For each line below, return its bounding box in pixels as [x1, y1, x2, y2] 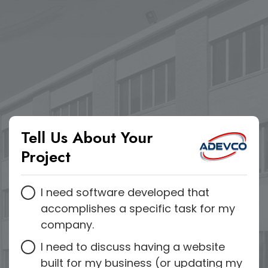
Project [21, 145, 71, 168]
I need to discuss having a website [41, 239, 225, 254]
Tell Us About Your [21, 126, 153, 149]
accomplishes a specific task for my [41, 201, 235, 216]
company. [41, 217, 94, 232]
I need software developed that [41, 185, 209, 200]
